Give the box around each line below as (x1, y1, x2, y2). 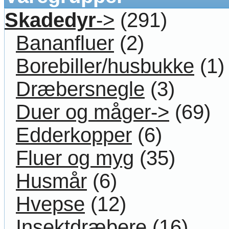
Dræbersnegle (16, 77, 145, 100)
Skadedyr (5, 8, 96, 31)
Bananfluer (16, 31, 114, 54)
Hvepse (16, 192, 85, 215)
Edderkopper (16, 123, 132, 146)
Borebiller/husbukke (16, 54, 194, 77)
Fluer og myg (16, 146, 134, 169)
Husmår (16, 169, 87, 192)
